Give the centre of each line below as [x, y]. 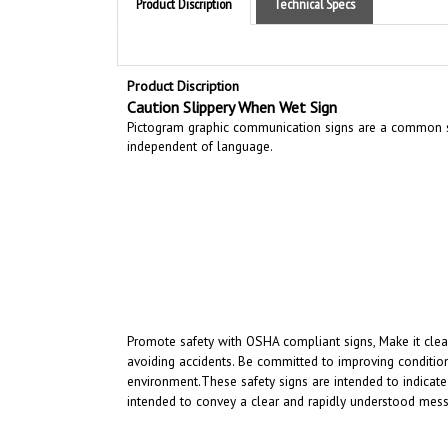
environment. [164, 363]
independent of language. [200, 128]
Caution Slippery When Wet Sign [232, 89]
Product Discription [183, 68]
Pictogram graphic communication [224, 109]
